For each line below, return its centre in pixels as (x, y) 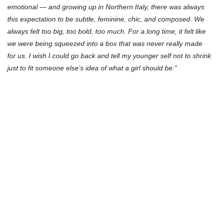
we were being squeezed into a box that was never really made (105, 43)
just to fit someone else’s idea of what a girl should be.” (92, 68)
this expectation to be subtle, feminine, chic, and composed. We (106, 19)
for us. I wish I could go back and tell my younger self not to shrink (109, 55)
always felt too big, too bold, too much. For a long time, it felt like (107, 31)
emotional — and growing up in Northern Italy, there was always (106, 7)
